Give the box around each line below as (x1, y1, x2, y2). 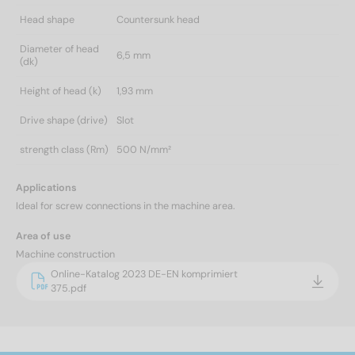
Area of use (16, 229, 71, 242)
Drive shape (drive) (20, 113, 108, 127)
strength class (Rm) (20, 143, 109, 156)
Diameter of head (20, 42, 99, 55)
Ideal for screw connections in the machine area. (16, 199, 235, 212)
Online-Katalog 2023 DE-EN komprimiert (51, 267, 238, 281)
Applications (16, 181, 77, 194)
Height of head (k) (20, 84, 101, 97)
